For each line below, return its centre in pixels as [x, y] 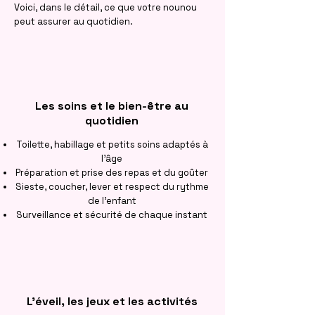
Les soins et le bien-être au [112, 106]
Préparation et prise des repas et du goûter [112, 173]
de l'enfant [112, 201]
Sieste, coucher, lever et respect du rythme [112, 187]
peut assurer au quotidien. [73, 21]
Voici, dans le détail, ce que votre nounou [105, 7]
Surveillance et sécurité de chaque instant [112, 215]
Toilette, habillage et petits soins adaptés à [112, 144]
